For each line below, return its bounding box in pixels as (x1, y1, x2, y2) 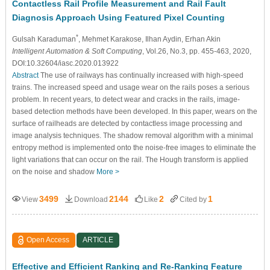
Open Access (27, 235, 70, 244)
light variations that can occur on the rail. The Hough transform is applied (11, 155, 248, 164)
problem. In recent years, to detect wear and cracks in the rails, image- (11, 95, 240, 104)
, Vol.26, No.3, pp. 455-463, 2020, (142, 46, 251, 55)
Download (74, 195, 108, 204)
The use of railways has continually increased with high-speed (38, 71, 243, 80)
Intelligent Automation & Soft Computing (11, 46, 142, 55)
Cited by (179, 195, 207, 204)
